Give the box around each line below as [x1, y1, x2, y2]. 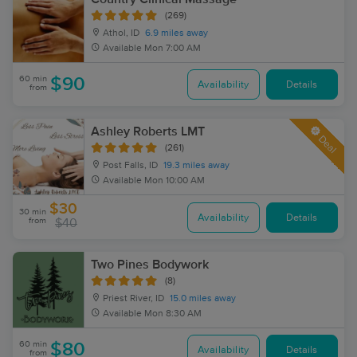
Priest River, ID [100, 294, 164, 304]
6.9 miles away [145, 29, 208, 38]
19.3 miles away [163, 161, 229, 171]
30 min [19, 206, 46, 216]
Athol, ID [100, 29, 139, 38]
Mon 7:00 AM [144, 44, 201, 53]
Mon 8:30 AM [144, 309, 202, 319]
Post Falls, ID [100, 161, 158, 171]
